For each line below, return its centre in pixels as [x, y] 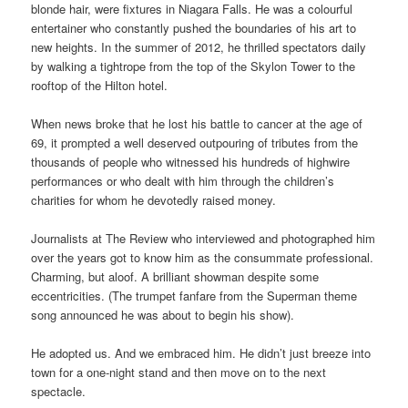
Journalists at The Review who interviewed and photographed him [204, 239]
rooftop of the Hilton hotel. [100, 85]
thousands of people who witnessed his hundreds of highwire [191, 162]
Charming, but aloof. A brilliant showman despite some [175, 277]
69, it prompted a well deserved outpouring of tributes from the [195, 143]
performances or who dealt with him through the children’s [183, 181]
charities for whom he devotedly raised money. [154, 200]
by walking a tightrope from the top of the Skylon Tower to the [194, 66]
